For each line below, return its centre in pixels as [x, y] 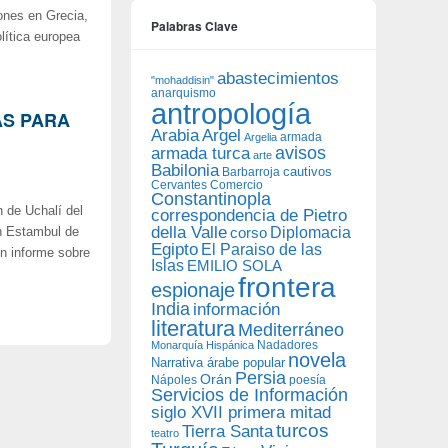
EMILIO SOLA [234, 265]
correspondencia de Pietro [249, 215]
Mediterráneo [291, 330]
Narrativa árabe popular [218, 362]
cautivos [307, 172]
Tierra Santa [227, 431]
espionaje [193, 289]
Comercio [236, 184]
